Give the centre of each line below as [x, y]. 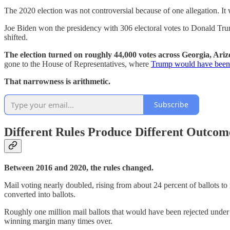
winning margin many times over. [58, 221]
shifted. [16, 37]
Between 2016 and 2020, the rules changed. [79, 167]
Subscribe [171, 105]
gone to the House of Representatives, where [78, 64]
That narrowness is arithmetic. [57, 81]
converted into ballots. [40, 194]
